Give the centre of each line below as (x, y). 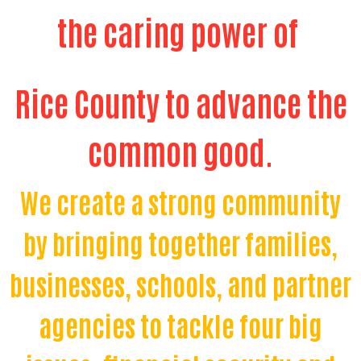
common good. (180, 151)
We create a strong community (180, 202)
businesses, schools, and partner (180, 284)
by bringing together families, (180, 243)
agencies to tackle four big (180, 325)
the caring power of (180, 32)
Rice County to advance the (180, 103)
